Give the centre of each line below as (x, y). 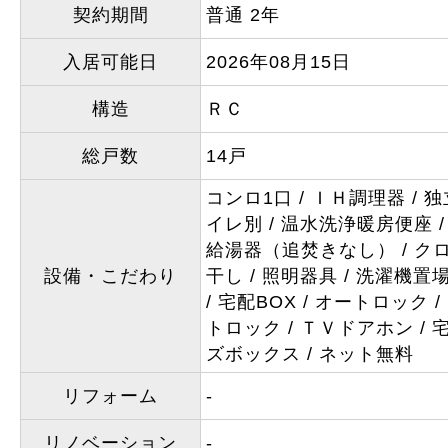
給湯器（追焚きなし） (301, 250)
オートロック (372, 302)
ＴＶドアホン (357, 328)
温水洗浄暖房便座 (357, 224)
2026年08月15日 (278, 62)
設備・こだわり (110, 276)
